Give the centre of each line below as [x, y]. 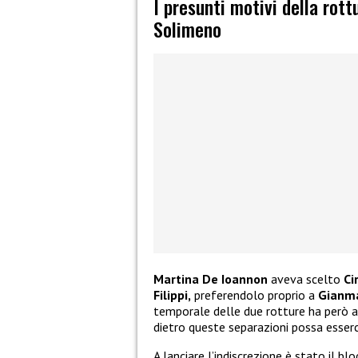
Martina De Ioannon [211, 279]
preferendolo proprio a [255, 295]
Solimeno [187, 29]
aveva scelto [306, 279]
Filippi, [172, 295]
